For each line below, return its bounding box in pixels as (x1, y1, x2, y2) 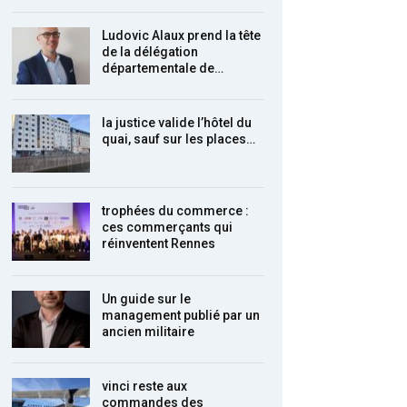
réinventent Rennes (102, 235, 216, 251)
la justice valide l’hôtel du (102, 115, 253, 131)
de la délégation (102, 44, 199, 59)
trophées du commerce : (102, 203, 250, 218)
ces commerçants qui (102, 219, 233, 234)
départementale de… (102, 60, 224, 75)
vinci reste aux (102, 379, 188, 394)
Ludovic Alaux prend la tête (102, 27, 262, 43)
